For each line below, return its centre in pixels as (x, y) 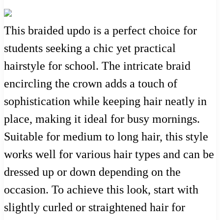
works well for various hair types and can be (109, 154)
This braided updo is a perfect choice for (100, 31)
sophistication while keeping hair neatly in (105, 101)
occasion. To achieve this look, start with (101, 190)
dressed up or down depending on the (92, 172)
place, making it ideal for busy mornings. (102, 119)
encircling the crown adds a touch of (91, 84)
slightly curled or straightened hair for (95, 207)
